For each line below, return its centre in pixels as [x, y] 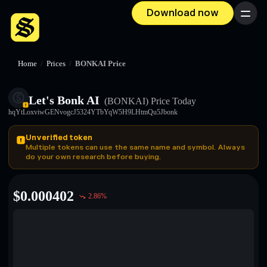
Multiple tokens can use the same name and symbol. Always [135, 147]
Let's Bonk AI [64, 100]
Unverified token [59, 138]
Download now [183, 13]
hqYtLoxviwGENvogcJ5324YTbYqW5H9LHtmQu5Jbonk [93, 112]
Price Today [172, 101]
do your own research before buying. [93, 157]
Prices [56, 64]
